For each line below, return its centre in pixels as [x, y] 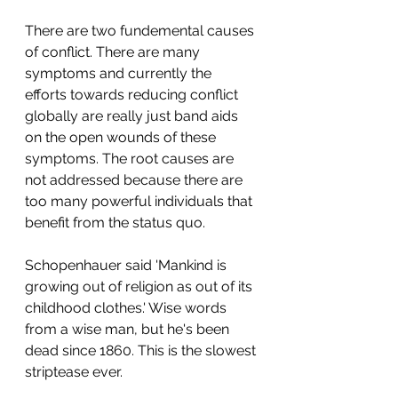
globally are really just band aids [133, 116]
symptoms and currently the [120, 73]
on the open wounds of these [122, 137]
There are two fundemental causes [141, 31]
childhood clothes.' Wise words [127, 308]
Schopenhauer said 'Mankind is [127, 265]
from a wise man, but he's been [129, 329]
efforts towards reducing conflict [133, 95]
